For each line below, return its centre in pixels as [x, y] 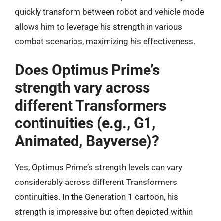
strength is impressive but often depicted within [104, 212]
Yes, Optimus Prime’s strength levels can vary [98, 167]
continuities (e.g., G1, [85, 123]
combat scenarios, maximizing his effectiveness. [105, 41]
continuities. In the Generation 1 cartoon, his [96, 197]
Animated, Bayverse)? [87, 141]
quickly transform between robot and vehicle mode [110, 12]
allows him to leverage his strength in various [98, 26]
